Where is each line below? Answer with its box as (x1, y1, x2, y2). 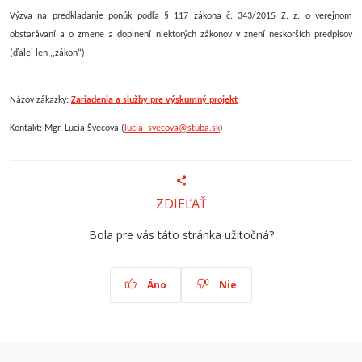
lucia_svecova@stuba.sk (124, 124, 220, 133)
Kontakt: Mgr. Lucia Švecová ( (10, 124, 124, 133)
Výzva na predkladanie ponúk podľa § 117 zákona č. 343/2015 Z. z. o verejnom (10, 11, 352, 21)
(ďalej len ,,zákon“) (10, 48, 85, 58)
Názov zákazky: (10, 95, 71, 105)
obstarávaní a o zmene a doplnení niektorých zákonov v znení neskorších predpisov (10, 30, 352, 40)
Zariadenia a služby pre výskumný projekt (71, 95, 238, 105)
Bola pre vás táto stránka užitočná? (88, 227, 274, 243)
